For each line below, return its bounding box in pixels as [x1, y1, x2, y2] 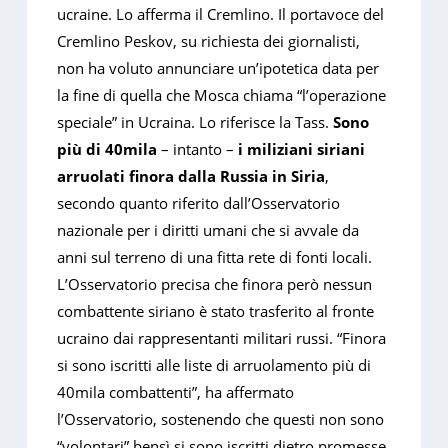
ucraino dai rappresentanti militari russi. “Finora [57, 328, 387, 349]
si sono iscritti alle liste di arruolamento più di [57, 355, 372, 376]
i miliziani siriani [234, 139, 366, 160]
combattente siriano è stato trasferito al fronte [57, 301, 375, 322]
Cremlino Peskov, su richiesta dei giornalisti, [57, 31, 361, 52]
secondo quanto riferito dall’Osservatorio [57, 193, 341, 214]
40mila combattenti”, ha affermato [57, 382, 295, 403]
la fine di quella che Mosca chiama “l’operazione [57, 85, 387, 106]
